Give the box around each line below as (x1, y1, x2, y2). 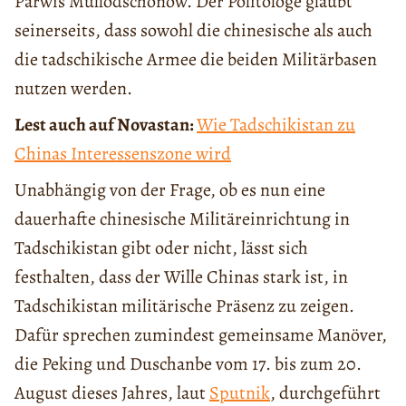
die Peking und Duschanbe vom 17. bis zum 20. (14, 351, 362, 376)
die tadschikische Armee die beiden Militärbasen (14, 46, 377, 72)
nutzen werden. (14, 75, 132, 101)
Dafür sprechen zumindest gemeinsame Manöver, (14, 322, 387, 347)
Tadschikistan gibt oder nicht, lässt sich (14, 235, 308, 260)
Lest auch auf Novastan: (14, 111, 197, 137)
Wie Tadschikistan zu (197, 111, 355, 137)
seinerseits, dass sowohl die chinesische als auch (14, 17, 372, 43)
